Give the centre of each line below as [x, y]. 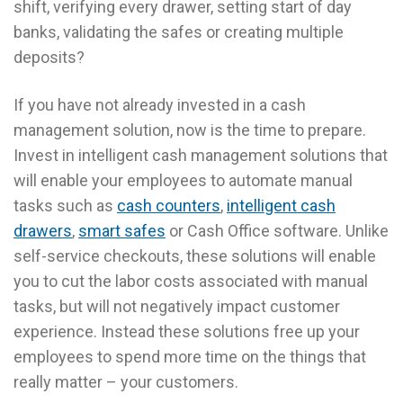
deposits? [49, 57]
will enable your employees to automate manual [183, 180]
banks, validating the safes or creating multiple [179, 31]
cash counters [169, 205]
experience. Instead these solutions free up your [187, 331]
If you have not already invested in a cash [160, 104]
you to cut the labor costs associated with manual [191, 281]
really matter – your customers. [126, 381]
